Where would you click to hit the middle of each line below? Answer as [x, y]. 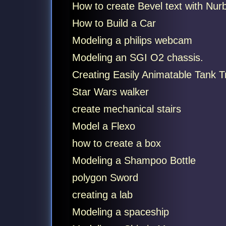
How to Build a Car [114, 23]
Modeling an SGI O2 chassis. [137, 58]
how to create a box [116, 143]
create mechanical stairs [126, 109]
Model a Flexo [103, 126]
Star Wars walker [110, 92]
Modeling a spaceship [120, 212]
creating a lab [102, 195]
